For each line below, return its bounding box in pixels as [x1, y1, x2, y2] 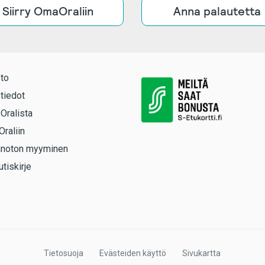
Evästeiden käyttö [99, 248, 166, 258]
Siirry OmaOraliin [2, 3, 93, 19]
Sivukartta [182, 248, 221, 258]
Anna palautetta [173, 3, 261, 19]
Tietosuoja [43, 248, 83, 258]
